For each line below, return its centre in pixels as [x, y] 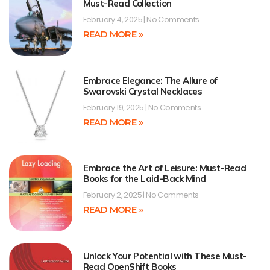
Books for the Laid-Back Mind [144, 179]
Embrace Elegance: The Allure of [150, 80]
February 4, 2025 [113, 20]
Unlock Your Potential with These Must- [165, 256]
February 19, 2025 [114, 107]
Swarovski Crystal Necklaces [143, 91]
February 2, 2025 [113, 195]
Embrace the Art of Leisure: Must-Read [165, 168]
